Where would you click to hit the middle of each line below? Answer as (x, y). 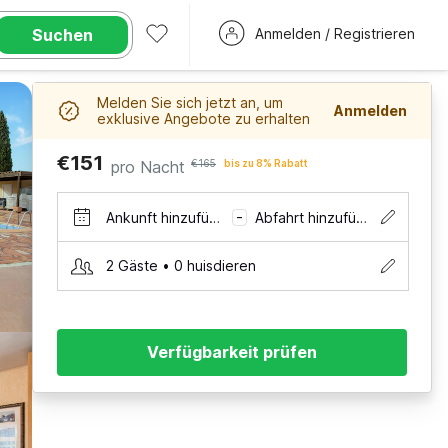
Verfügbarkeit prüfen (232, 352)
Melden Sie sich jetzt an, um (190, 102)
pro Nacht (148, 167)
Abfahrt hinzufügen (362, 217)
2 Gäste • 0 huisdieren (181, 265)
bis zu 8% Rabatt (266, 163)
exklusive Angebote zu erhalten (203, 118)
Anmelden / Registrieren (334, 33)
